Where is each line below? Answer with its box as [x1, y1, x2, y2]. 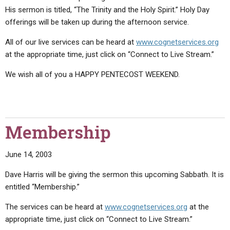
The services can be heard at [5, 202, 105, 212]
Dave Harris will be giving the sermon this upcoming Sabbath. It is [5, 170, 224, 179]
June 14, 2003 [5, 150, 52, 159]
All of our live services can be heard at [5, 37, 136, 47]
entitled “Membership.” [5, 182, 80, 191]
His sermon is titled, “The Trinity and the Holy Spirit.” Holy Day [5, 5, 209, 14]
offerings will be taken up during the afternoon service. [5, 17, 189, 27]
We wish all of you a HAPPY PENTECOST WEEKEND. [5, 69, 180, 79]
